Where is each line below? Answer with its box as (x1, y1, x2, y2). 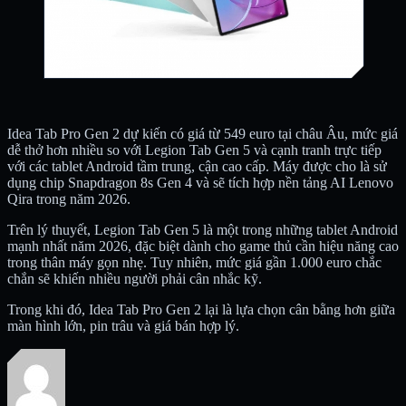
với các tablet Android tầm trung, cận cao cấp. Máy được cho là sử (7, 158, 387, 174)
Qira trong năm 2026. (7, 190, 130, 207)
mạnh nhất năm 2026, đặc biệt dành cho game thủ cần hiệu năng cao (7, 237, 399, 254)
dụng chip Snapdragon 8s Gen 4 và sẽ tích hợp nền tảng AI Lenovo (7, 174, 393, 190)
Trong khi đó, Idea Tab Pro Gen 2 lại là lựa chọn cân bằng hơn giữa (7, 301, 395, 317)
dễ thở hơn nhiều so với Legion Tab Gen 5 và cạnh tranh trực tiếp (7, 141, 382, 158)
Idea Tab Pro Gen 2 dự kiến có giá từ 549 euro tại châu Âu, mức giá (7, 125, 398, 141)
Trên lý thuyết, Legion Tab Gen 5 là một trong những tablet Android (7, 221, 398, 237)
